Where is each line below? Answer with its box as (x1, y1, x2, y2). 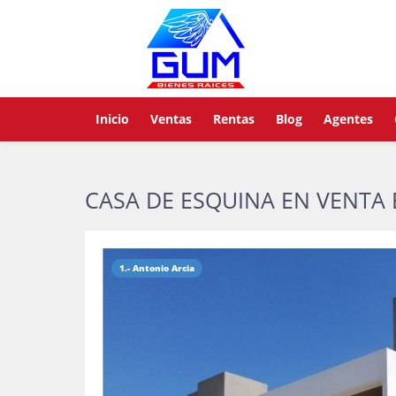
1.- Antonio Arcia (119, 262, 194, 274)
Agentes (324, 110, 373, 127)
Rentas (213, 110, 255, 127)
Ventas (150, 110, 192, 127)
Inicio (95, 110, 129, 127)
